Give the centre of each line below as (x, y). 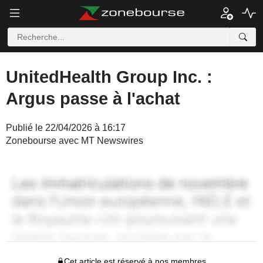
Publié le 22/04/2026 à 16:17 (66, 128)
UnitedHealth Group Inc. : (109, 77)
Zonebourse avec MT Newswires (75, 141)
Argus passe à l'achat (93, 99)
